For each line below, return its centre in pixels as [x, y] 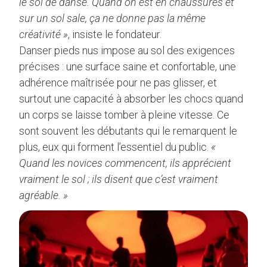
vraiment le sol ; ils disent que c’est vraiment [119, 179]
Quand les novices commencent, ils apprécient [125, 163]
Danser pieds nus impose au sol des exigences [127, 50]
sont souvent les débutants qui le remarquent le [128, 131]
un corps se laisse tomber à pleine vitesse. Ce [124, 114]
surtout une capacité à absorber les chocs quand [131, 98]
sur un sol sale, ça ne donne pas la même [112, 18]
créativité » [44, 34]
